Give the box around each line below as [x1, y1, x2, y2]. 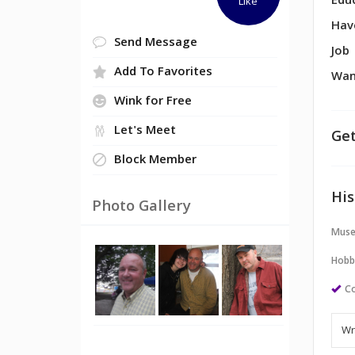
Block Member [114, 151, 197, 171]
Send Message [114, 33, 197, 54]
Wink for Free [114, 92, 192, 113]
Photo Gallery [92, 195, 191, 220]
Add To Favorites [114, 63, 212, 83]
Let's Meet [114, 121, 176, 142]
